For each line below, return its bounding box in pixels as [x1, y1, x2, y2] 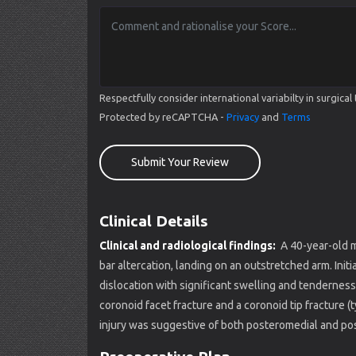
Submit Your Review [131, 156, 229, 168]
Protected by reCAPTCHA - [99, 111, 226, 122]
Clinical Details [99, 212, 208, 230]
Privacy [226, 111, 259, 122]
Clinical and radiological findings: [99, 239, 278, 252]
